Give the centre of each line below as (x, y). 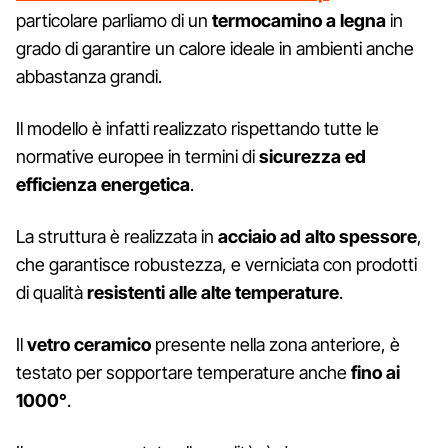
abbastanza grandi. (89, 76)
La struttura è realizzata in (117, 236)
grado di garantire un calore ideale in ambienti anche (215, 48)
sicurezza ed (312, 156)
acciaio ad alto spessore (317, 236)
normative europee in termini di (137, 156)
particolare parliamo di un (114, 20)
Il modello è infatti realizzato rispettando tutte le (197, 128)
